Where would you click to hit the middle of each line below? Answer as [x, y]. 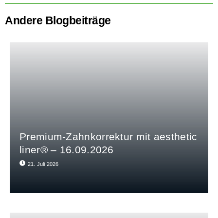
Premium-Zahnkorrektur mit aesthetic [109, 137]
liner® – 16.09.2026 [67, 150]
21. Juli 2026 [43, 164]
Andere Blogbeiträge [58, 21]
